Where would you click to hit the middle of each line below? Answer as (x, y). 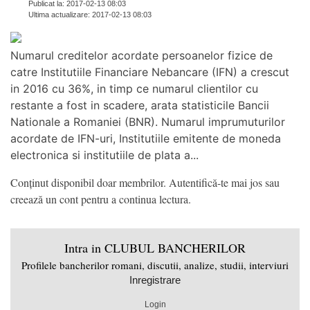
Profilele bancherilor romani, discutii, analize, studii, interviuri (155, 265)
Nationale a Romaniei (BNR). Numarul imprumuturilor (148, 122)
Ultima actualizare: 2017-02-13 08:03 (90, 15)
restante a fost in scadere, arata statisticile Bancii (140, 106)
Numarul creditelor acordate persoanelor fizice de (142, 56)
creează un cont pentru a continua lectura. (101, 199)
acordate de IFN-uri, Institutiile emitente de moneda (146, 139)
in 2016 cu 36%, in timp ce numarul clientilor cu (134, 89)
